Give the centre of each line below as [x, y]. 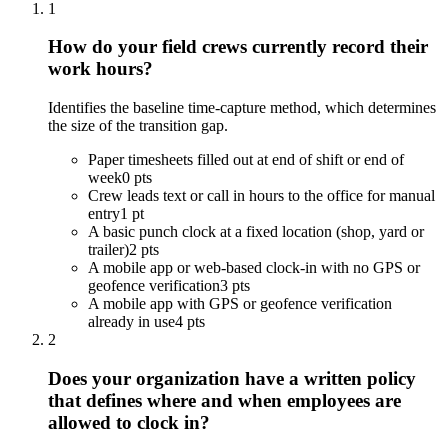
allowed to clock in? [129, 422]
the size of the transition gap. [138, 126]
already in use [131, 322]
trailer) [108, 250]
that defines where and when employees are [224, 400]
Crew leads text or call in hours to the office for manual [261, 196]
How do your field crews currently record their [238, 47]
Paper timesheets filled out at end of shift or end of [246, 160]
